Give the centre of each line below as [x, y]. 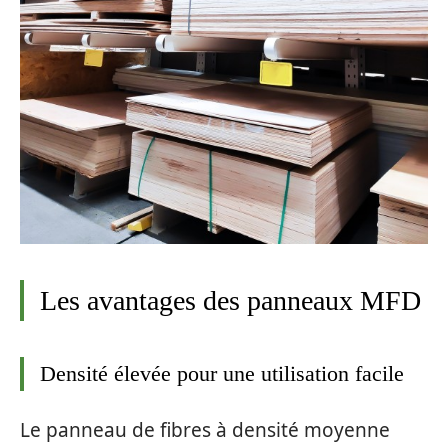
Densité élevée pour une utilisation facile [222, 374]
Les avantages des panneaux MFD [230, 301]
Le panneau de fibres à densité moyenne [205, 429]
